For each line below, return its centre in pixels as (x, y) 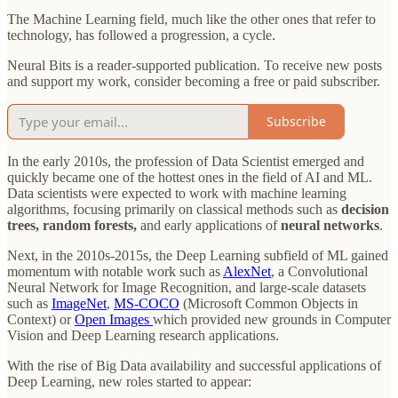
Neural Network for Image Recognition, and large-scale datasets (187, 287)
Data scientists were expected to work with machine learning (177, 193)
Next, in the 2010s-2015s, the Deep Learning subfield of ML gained (198, 255)
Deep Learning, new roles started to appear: (129, 381)
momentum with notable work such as (115, 271)
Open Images (114, 319)
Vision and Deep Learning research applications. (143, 335)
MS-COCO (147, 303)
